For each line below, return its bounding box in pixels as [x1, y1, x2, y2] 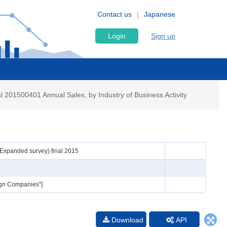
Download [111, 216, 143, 224]
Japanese [144, 10, 175, 18]
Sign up [151, 32, 175, 40]
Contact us [97, 10, 132, 18]
